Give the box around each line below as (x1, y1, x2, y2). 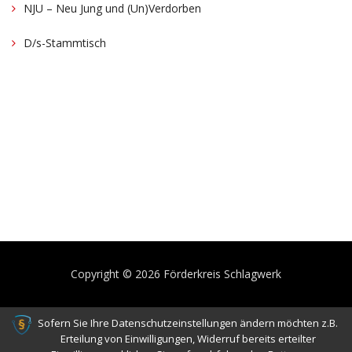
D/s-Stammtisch (24, 35, 106, 50)
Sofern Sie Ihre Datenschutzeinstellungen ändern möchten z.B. (38, 316, 338, 330)
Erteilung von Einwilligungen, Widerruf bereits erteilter (60, 332, 316, 346)
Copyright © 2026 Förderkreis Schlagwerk (71, 266, 281, 281)
